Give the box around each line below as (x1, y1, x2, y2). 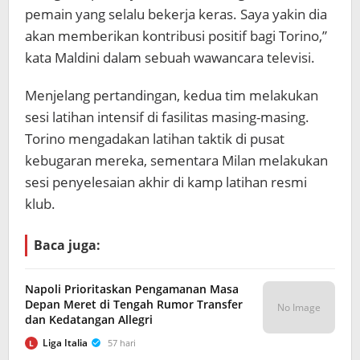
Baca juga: (34, 236, 100, 254)
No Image (277, 301, 321, 314)
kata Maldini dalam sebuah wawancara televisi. (25, 48, 315, 67)
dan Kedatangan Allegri (25, 312, 153, 327)
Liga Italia (43, 336, 88, 350)
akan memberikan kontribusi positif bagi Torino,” (25, 27, 327, 45)
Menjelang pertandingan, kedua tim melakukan (25, 86, 318, 104)
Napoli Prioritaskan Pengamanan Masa (25, 281, 239, 297)
